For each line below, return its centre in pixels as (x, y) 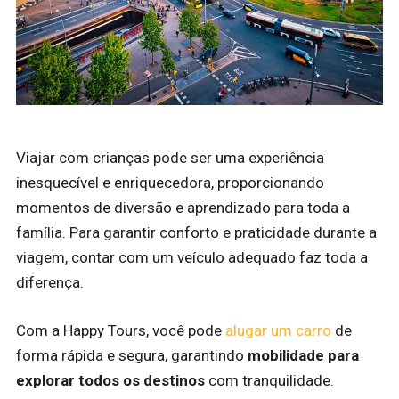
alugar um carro (278, 330)
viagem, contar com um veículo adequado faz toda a (192, 258)
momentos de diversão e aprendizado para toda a (183, 208)
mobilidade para (303, 355)
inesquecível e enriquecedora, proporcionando (170, 183)
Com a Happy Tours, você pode (121, 330)
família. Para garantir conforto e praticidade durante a (196, 233)
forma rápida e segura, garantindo (132, 355)
